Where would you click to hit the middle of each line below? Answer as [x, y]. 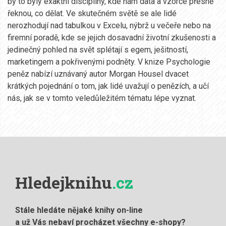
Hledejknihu [64, 182]
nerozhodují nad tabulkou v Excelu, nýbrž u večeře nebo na [109, 25]
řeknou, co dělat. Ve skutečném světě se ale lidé [92, 13]
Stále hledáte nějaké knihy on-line [79, 210]
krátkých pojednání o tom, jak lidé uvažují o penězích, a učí [108, 86]
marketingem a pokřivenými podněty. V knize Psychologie [109, 62]
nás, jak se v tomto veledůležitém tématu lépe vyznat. [102, 98]
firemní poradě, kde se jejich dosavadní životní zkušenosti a [112, 37]
